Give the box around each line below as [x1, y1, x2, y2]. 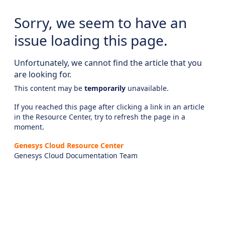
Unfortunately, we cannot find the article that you [14, 57, 202, 68]
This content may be [14, 83, 84, 93]
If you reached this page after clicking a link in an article [14, 101, 204, 111]
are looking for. [14, 69, 71, 80]
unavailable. [126, 83, 169, 93]
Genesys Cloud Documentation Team [14, 150, 138, 160]
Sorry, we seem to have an [14, 13, 187, 32]
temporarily [84, 83, 126, 93]
